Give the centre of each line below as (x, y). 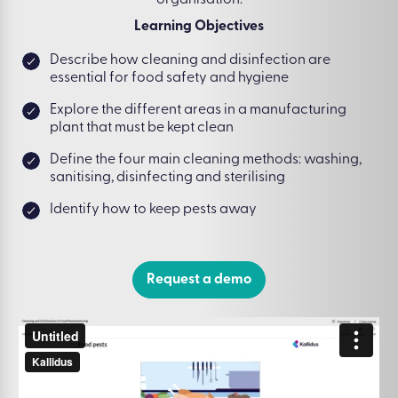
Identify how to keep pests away (153, 210)
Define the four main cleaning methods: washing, (206, 160)
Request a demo (199, 280)
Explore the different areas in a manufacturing (198, 110)
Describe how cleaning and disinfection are (190, 60)
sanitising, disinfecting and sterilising (167, 178)
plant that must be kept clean (142, 128)
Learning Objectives (199, 27)
